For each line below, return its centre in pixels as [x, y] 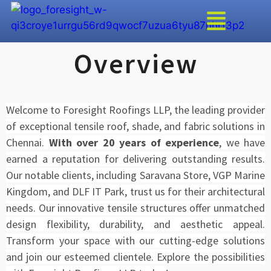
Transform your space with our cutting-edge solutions [135, 240]
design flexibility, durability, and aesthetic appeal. [135, 224]
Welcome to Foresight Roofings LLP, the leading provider [135, 109]
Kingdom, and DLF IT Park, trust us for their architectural [135, 191]
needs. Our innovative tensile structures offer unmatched [135, 207]
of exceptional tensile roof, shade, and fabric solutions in [135, 126]
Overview [135, 63]
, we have [242, 142]
